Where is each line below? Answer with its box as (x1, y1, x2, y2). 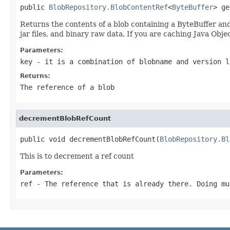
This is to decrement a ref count (20, 151, 134, 160)
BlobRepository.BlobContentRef (49, 3, 168, 11)
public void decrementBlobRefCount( (20, 135, 160, 143)
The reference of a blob (20, 83, 114, 91)
